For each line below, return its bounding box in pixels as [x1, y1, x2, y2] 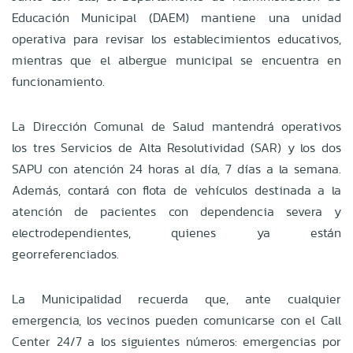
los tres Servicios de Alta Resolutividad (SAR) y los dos [12, 138, 341, 157]
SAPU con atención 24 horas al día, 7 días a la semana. [12, 159, 341, 178]
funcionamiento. [12, 72, 105, 91]
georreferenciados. [12, 244, 119, 263]
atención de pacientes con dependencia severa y [12, 202, 341, 221]
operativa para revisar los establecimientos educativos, [12, 29, 341, 48]
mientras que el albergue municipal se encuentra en [12, 50, 341, 69]
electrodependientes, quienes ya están [12, 223, 341, 242]
